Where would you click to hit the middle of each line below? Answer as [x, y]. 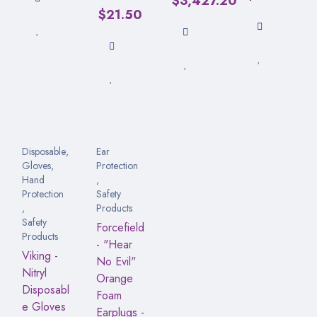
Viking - [40, 255]
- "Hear [114, 244]
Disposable [44, 151]
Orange [114, 278]
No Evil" [116, 261]
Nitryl [34, 272]
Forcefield [120, 227]
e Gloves [44, 306]
